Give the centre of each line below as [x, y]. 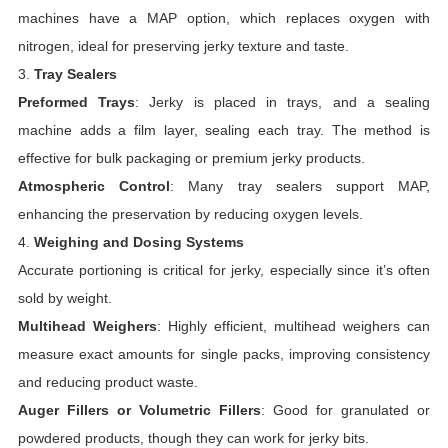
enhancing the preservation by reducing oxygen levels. [190, 214]
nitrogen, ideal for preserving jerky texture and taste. [183, 46]
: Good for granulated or [346, 410]
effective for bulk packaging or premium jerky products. [191, 158]
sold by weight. [64, 298]
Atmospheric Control [94, 186]
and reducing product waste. [107, 382]
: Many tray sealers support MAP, [300, 186]
